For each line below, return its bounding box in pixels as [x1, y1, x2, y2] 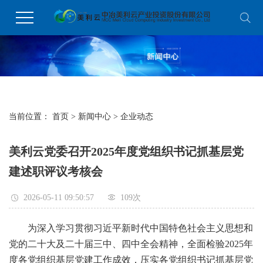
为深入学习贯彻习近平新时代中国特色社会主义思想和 [9, 222, 253, 233]
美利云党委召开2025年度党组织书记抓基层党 [9, 144, 244, 158]
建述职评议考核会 [9, 164, 103, 178]
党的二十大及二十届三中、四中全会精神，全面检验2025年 [9, 238, 253, 249]
